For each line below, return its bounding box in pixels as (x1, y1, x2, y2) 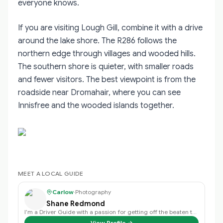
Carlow (52, 188, 74, 196)
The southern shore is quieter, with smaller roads (18, 61, 194, 72)
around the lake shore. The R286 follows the (18, 35, 177, 46)
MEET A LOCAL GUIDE (18, 169, 84, 177)
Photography (75, 188, 111, 196)
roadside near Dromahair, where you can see (18, 87, 181, 98)
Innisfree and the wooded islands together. (18, 100, 174, 111)
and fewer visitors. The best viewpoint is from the (18, 74, 196, 85)
